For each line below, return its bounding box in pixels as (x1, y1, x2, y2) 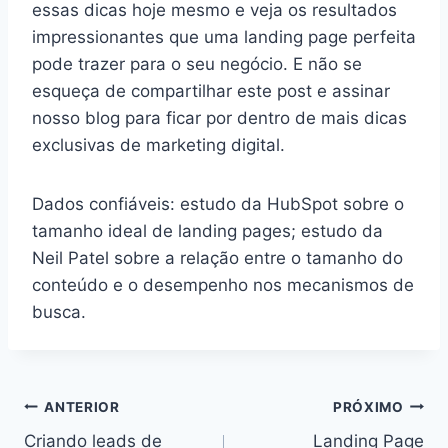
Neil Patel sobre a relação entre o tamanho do (32, 248, 403, 269)
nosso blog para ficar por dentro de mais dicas (32, 108, 407, 129)
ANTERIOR (44, 398, 120, 415)
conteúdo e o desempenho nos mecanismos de (32, 275, 414, 296)
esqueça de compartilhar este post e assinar (32, 81, 390, 102)
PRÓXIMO (332, 398, 404, 415)
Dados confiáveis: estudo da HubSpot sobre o (32, 194, 404, 215)
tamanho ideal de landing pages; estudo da (32, 221, 383, 242)
